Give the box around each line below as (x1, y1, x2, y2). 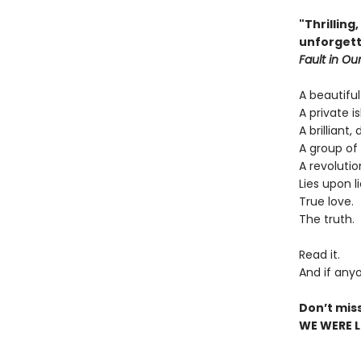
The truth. (298, 211, 355, 227)
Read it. (298, 247, 340, 263)
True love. (298, 193, 354, 210)
